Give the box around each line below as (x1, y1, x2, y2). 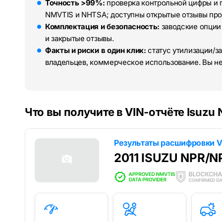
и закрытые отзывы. (45, 34, 114, 44)
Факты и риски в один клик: (45, 46, 146, 55)
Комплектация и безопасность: (45, 22, 160, 32)
